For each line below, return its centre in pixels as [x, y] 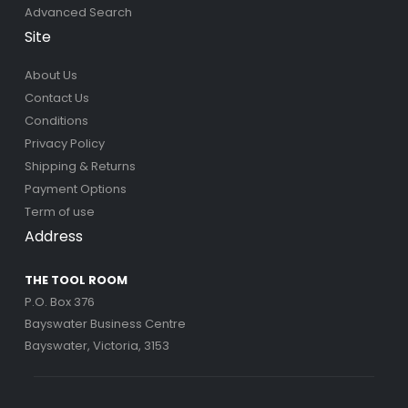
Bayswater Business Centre [105, 323]
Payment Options [75, 189]
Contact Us [56, 97]
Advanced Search [78, 12]
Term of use [59, 211]
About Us [51, 75]
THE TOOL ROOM [76, 280]
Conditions [56, 120]
